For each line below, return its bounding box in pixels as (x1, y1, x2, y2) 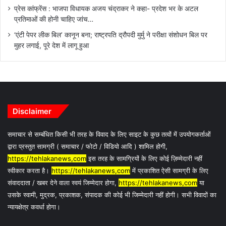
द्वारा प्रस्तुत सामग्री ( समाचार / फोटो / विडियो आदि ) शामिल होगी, (8, 142, 167, 151)
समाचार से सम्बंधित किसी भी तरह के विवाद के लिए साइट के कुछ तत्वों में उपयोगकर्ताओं (8, 130, 211, 139)
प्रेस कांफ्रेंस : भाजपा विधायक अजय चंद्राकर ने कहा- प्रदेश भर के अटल (14, 5, 198, 13)
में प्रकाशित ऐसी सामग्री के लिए (130, 166, 208, 175)
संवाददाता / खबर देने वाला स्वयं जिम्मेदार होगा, (8, 179, 119, 187)
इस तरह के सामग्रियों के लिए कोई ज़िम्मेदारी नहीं (86, 154, 202, 163)
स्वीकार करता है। (8, 166, 51, 175)
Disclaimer (13, 106, 51, 117)
